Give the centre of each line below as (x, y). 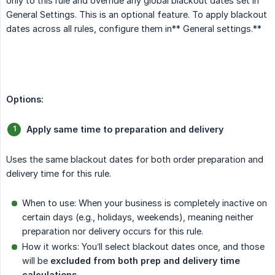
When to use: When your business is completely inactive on (145, 203)
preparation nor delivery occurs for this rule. (113, 231)
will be (36, 260)
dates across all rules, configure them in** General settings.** (134, 28)
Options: (25, 99)
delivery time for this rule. (59, 173)
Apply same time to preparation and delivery (125, 129)
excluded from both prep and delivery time (145, 260)
